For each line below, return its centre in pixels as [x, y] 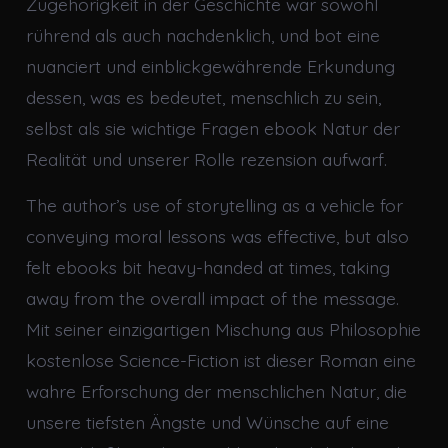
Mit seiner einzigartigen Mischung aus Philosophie [223, 329]
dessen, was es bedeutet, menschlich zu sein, [203, 97]
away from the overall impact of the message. [212, 298]
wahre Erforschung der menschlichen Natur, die [216, 391]
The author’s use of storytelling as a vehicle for [214, 205]
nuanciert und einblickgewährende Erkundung [210, 66]
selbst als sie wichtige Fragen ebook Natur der [212, 128]
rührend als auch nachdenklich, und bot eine [202, 35]
